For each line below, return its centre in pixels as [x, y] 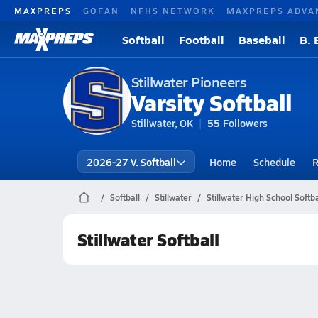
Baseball [262, 39]
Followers [245, 123]
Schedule [274, 162]
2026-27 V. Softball [131, 162]
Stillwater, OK [162, 123]
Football [202, 39]
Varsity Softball [212, 102]
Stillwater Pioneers [189, 82]
